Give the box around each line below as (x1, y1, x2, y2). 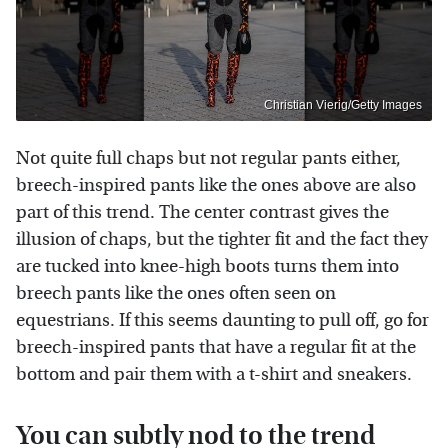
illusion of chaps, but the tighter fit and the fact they (16, 229, 428, 251)
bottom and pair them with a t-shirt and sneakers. (16, 364, 412, 386)
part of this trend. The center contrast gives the (16, 202, 389, 224)
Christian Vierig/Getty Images (264, 98, 422, 113)
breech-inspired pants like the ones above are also (16, 175, 416, 197)
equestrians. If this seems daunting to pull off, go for (16, 310, 429, 332)
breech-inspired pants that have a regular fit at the (16, 337, 416, 359)
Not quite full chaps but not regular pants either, (16, 148, 401, 170)
